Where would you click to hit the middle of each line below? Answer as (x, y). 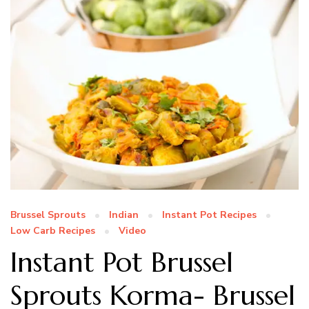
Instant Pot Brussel (122, 262)
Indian (124, 215)
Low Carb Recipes (53, 230)
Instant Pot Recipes (209, 215)
